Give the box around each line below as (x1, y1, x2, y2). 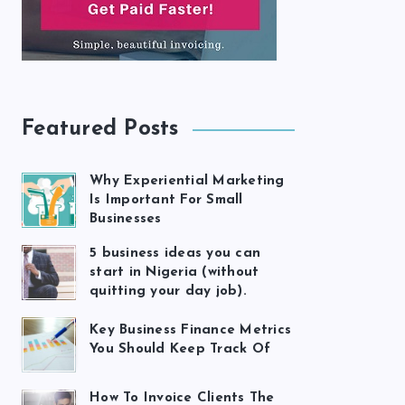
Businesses (89, 212, 162, 226)
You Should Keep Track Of (89, 343, 270, 357)
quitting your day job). (89, 285, 247, 298)
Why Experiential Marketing (89, 174, 285, 188)
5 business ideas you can (89, 247, 260, 260)
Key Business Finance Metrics (89, 324, 291, 338)
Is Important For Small (89, 193, 243, 207)
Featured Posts (22, 118, 179, 140)
